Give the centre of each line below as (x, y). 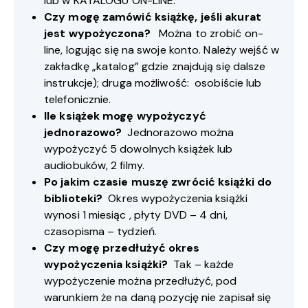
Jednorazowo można (181, 132)
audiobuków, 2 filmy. (94, 165)
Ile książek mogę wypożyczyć (125, 115)
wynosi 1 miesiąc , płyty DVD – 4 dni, (136, 214)
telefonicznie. (78, 99)
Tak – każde (202, 264)
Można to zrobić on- (208, 33)
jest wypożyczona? (99, 33)
